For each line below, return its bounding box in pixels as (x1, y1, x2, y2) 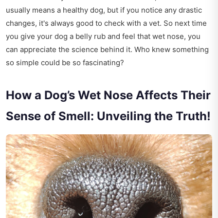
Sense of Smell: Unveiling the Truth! (6, 109, 211, 124)
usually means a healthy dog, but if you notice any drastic (6, 5, 202, 15)
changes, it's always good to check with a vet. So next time (6, 18, 207, 28)
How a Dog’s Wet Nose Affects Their (6, 88, 211, 103)
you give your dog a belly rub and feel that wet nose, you (6, 32, 200, 41)
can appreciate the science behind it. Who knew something (6, 45, 209, 54)
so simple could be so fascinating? (6, 58, 124, 68)
